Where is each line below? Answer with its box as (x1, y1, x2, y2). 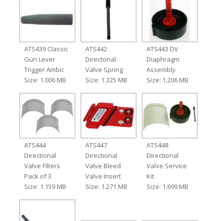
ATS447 (85, 141, 107, 150)
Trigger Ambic (24, 65, 64, 74)
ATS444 (24, 141, 46, 150)
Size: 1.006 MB (24, 75, 66, 85)
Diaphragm (147, 55, 180, 64)
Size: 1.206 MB (147, 75, 189, 85)
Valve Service (147, 161, 187, 171)
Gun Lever (24, 55, 55, 64)
